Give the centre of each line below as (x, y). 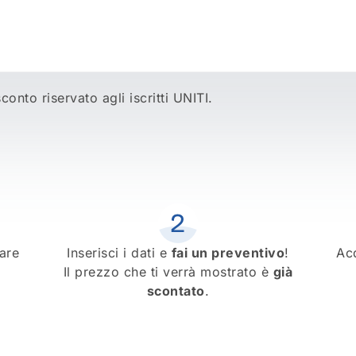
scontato (176, 291)
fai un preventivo (228, 253)
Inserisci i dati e (119, 253)
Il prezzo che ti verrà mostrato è (168, 272)
